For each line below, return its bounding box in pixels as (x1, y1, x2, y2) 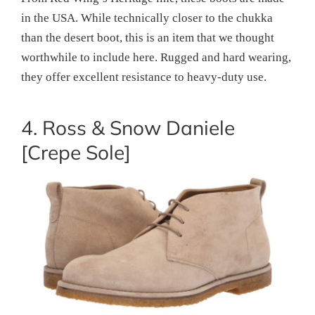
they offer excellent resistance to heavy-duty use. (21, 70, 266, 84)
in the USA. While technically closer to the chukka (21, 11, 273, 25)
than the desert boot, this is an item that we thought (21, 30, 274, 44)
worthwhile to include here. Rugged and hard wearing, (21, 50, 291, 64)
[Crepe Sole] (21, 139, 131, 165)
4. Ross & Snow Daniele (21, 115, 235, 140)
